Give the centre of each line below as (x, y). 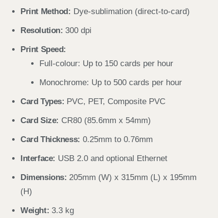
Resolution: (42, 30)
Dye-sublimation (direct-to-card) (130, 11)
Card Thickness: (50, 139)
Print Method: (46, 11)
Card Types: (43, 101)
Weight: (35, 210)
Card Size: (40, 120)
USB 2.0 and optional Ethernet (111, 158)
